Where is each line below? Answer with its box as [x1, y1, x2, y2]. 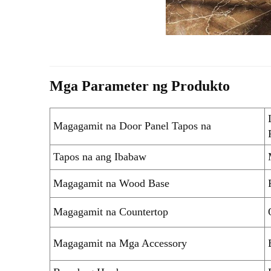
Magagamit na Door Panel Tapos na [53, 119, 211, 132]
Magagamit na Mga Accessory [53, 237, 187, 249]
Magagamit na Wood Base [53, 177, 169, 189]
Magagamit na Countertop [53, 205, 168, 218]
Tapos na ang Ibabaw [53, 150, 146, 163]
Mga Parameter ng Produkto [50, 77, 230, 94]
